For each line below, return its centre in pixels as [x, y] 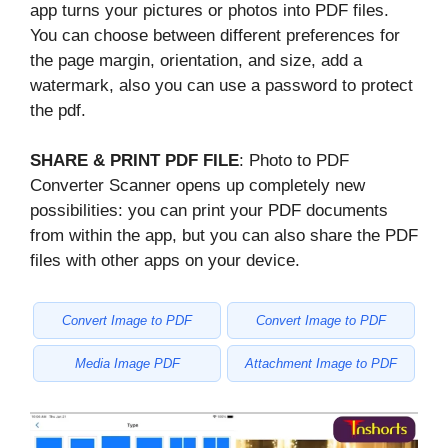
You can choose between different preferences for [215, 35]
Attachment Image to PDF [321, 363]
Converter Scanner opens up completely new [197, 186]
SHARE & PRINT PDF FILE [134, 161]
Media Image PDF [127, 363]
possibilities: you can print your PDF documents [209, 211]
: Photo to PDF [294, 161]
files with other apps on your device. [165, 261]
